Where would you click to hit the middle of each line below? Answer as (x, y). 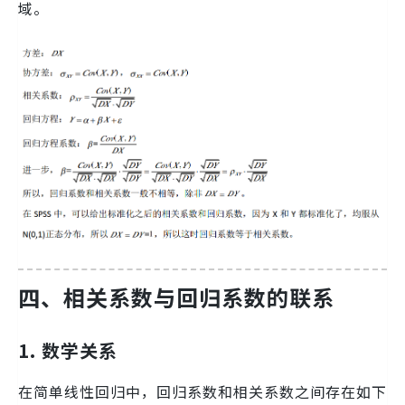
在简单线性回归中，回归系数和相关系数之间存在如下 (202, 392)
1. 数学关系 (68, 351)
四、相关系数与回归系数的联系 (176, 297)
